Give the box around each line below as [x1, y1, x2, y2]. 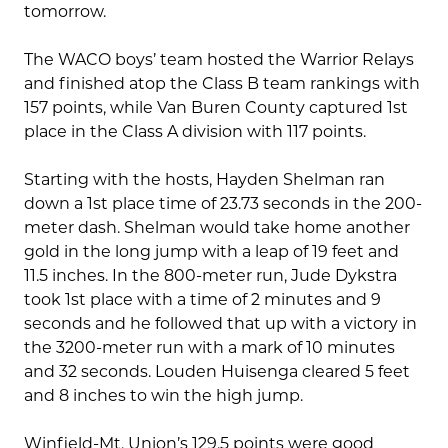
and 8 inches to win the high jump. [24, 386, 303, 406]
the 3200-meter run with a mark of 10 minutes [24, 338, 395, 358]
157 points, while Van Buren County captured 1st [24, 98, 408, 118]
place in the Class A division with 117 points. [24, 122, 366, 142]
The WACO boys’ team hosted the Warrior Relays [24, 50, 414, 70]
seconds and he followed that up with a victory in [24, 314, 417, 334]
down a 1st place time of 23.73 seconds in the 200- [24, 194, 422, 214]
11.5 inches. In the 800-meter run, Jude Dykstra [24, 266, 397, 286]
